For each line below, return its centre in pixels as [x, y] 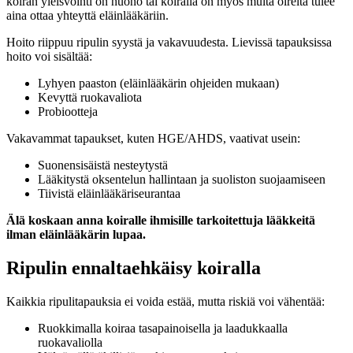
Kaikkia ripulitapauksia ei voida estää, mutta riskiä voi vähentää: [165, 302]
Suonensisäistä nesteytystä [103, 165]
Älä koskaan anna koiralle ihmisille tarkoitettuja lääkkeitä [161, 221]
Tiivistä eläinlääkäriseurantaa [109, 194]
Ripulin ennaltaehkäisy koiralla [134, 268]
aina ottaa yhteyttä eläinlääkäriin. [87, 16]
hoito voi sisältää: [49, 57]
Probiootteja [68, 112]
